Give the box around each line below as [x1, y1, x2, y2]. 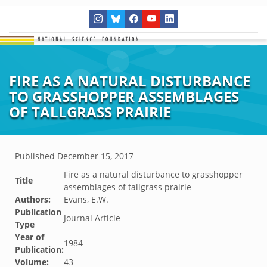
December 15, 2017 [57, 150, 133, 162]
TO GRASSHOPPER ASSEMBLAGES [9, 86, 239, 106]
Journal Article [64, 212, 120, 223]
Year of [15, 231, 44, 243]
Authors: [15, 194, 51, 205]
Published [15, 150, 57, 162]
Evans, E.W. [64, 194, 108, 205]
